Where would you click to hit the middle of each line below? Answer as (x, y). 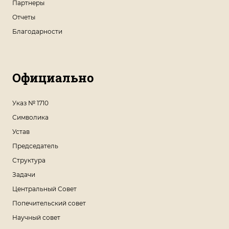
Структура (29, 160)
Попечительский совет (49, 203)
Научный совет (36, 217)
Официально (53, 77)
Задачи (24, 174)
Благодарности (37, 31)
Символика (30, 117)
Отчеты (24, 17)
